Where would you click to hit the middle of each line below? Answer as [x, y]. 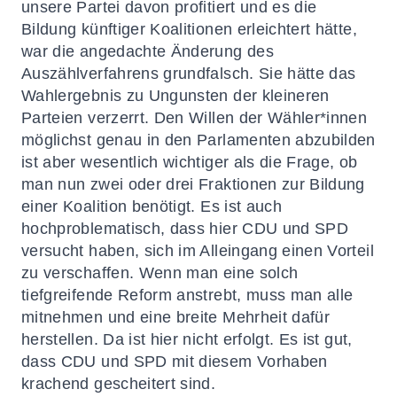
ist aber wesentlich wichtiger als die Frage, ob [190, 162]
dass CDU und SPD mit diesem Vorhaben [175, 362]
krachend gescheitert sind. [119, 384]
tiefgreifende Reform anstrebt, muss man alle [187, 295]
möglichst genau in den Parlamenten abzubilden [198, 140]
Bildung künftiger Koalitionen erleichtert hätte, [189, 29]
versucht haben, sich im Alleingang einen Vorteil [198, 251]
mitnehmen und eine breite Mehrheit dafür [176, 317]
